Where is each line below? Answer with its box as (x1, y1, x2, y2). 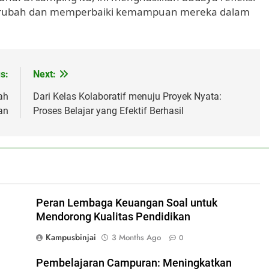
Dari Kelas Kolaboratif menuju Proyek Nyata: (32, 90, 222, 102)
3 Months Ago (111, 231, 161, 243)
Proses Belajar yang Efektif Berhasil (32, 104, 184, 116)
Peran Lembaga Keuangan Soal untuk (35, 196, 217, 209)
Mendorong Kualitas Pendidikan (35, 210, 190, 223)
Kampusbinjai (45, 231, 96, 243)
